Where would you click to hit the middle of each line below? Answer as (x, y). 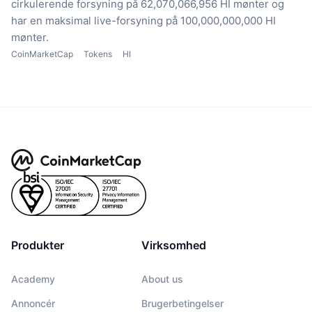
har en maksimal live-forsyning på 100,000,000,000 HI (143, 21)
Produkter (38, 245)
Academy (33, 279)
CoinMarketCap (42, 54)
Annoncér (33, 304)
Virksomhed (174, 245)
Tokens (98, 54)
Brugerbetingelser (182, 304)
